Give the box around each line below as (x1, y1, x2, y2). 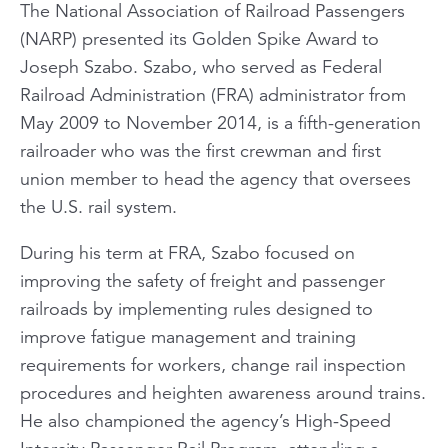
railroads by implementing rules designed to (20, 297, 373, 320)
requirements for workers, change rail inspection (20, 353, 406, 376)
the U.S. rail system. (20, 195, 177, 218)
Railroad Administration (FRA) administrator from (20, 83, 406, 106)
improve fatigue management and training (20, 325, 356, 348)
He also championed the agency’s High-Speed (20, 409, 391, 432)
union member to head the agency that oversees (20, 167, 411, 190)
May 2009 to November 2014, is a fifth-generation (20, 111, 421, 134)
